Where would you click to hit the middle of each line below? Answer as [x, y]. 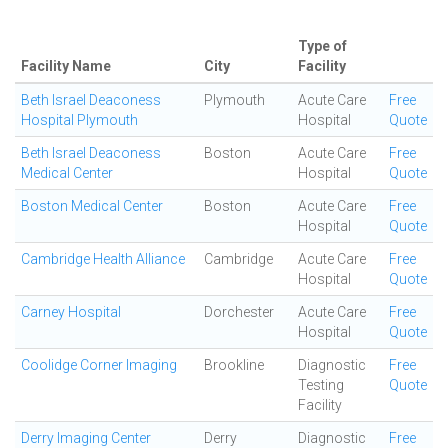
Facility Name [66, 66]
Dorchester [239, 312]
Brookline [234, 365]
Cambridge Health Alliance [103, 259]
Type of [322, 46]
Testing [321, 385]
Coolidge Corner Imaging [99, 365]
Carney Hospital [71, 312]
